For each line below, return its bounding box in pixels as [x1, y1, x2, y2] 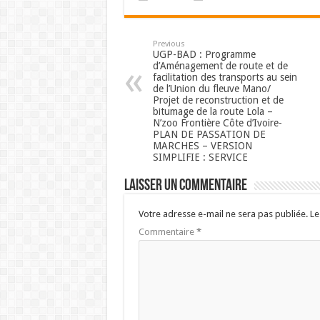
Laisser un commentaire [124, 177, 247, 194]
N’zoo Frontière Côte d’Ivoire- [152, 116, 282, 129]
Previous [152, 39, 185, 49]
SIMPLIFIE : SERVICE [152, 151, 248, 163]
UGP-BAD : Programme [152, 48, 256, 60]
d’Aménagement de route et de [152, 59, 288, 71]
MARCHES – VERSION [152, 139, 252, 151]
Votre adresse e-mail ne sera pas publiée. [138, 208, 308, 219]
